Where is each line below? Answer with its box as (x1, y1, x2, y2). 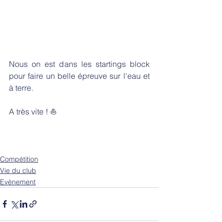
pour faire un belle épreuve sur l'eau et (9, 70, 150, 81)
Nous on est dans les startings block (9, 58, 150, 69)
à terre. (9, 82, 35, 93)
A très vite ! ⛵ (9, 106, 57, 116)
